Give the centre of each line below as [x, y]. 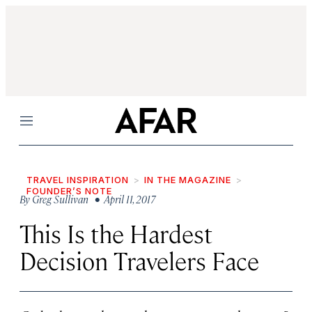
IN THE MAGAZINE [188, 180]
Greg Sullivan [60, 199]
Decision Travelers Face [139, 260]
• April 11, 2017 [123, 199]
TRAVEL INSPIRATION [78, 180]
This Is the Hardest [116, 233]
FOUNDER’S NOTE [69, 191]
